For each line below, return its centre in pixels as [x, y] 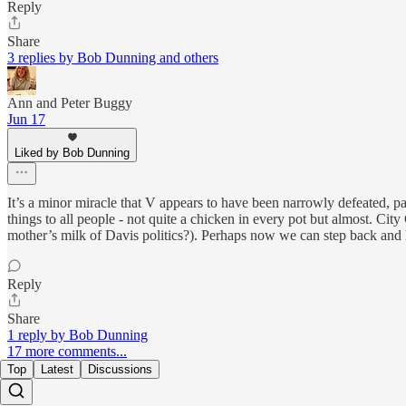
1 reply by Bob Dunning [77, 335]
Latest [57, 370]
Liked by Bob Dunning [72, 153]
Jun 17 [26, 120]
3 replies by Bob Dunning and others [113, 58]
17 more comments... [67, 352]
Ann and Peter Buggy [70, 103]
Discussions [120, 370]
